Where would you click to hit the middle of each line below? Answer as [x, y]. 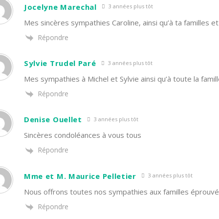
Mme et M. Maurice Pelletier [80, 176]
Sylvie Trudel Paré [60, 63]
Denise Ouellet [53, 120]
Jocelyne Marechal [60, 7]
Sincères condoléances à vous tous [82, 135]
